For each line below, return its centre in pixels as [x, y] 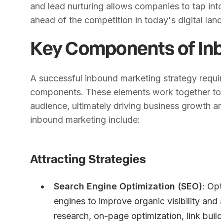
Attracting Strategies [88, 159]
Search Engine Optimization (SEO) [128, 186]
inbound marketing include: [85, 120]
